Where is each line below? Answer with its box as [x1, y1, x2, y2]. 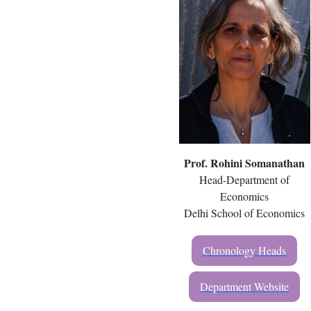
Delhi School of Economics [184, 205, 305, 221]
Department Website [200, 279, 289, 294]
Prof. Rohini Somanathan [184, 155, 305, 171]
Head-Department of [199, 172, 290, 187]
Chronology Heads [203, 243, 287, 258]
